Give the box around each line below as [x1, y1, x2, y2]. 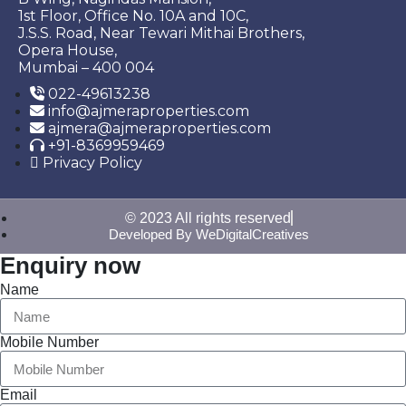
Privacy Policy [43, 154, 142, 171]
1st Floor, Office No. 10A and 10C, [18, 7, 248, 24]
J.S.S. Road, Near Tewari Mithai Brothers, [18, 24, 304, 42]
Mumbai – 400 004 [18, 59, 154, 76]
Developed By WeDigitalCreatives [109, 227, 309, 242]
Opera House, [18, 42, 117, 59]
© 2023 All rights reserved [125, 210, 291, 226]
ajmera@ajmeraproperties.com [48, 120, 271, 137]
